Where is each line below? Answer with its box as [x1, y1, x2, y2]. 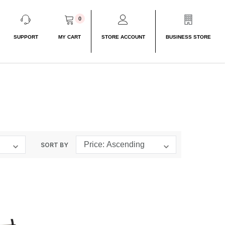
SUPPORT [13, 34, 38, 40]
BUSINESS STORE [165, 34, 211, 40]
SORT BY [41, 141, 68, 149]
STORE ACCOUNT [101, 34, 145, 40]
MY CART [58, 34, 81, 40]
